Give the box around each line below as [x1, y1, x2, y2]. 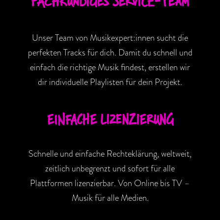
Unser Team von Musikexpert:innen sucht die [32, 31, 188, 44]
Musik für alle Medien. [71, 191, 149, 204]
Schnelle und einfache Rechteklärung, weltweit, [28, 147, 192, 160]
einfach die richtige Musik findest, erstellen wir [30, 60, 190, 74]
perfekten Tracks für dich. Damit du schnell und [27, 46, 192, 59]
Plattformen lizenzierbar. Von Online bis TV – [30, 176, 190, 190]
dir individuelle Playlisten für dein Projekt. [38, 75, 182, 88]
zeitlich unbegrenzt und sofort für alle [45, 162, 175, 175]
